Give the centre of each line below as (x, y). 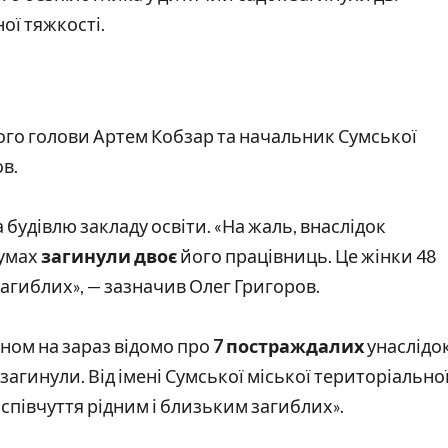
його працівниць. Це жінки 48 (306, 256)
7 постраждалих (288, 346)
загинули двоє (109, 256)
